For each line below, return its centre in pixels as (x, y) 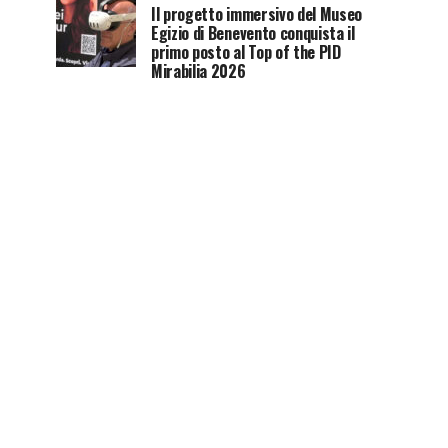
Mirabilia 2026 (198, 71)
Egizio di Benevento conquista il (253, 33)
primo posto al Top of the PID (246, 52)
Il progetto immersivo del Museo (257, 14)
